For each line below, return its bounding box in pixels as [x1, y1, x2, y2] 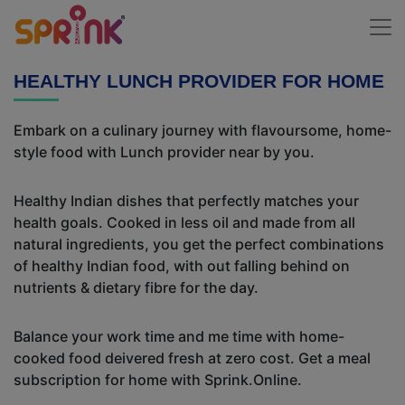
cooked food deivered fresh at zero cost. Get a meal [14, 349, 371, 367]
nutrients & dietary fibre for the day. [14, 278, 259, 297]
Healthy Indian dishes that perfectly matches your [14, 192, 359, 210]
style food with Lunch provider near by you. [14, 143, 315, 161]
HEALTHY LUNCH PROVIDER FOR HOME [14, 71, 384, 91]
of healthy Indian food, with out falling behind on [14, 257, 350, 275]
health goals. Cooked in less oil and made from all [14, 213, 355, 231]
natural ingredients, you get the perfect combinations [14, 235, 384, 253]
